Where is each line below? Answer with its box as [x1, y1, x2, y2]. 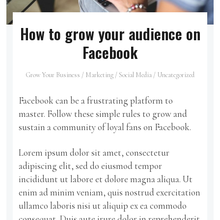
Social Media [119, 70, 152, 79]
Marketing [85, 70, 113, 79]
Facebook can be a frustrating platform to [19, 94, 173, 106]
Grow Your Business [26, 70, 80, 79]
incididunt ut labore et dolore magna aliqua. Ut [19, 173, 193, 185]
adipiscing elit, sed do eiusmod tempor [19, 160, 163, 171]
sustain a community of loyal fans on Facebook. [19, 121, 192, 133]
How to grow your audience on [20, 23, 200, 45]
